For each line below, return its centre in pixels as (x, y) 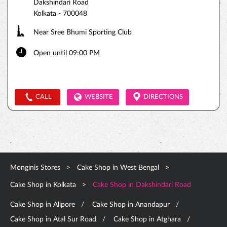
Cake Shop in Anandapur (131, 205)
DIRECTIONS (163, 97)
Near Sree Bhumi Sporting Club (83, 32)
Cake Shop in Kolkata (43, 185)
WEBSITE (99, 97)
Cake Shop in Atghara (147, 219)
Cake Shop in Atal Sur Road (53, 219)
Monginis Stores (36, 168)
